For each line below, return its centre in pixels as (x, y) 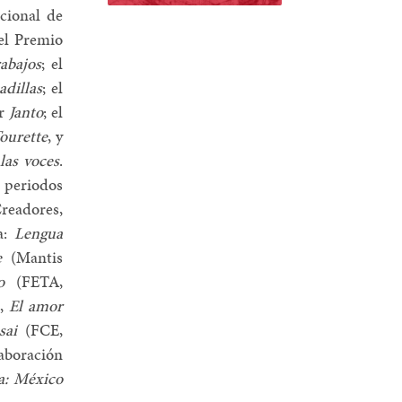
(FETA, (34, 281)
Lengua (38, 232)
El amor (35, 305)
